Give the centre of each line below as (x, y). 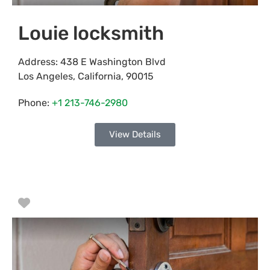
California (99, 76)
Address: (39, 61)
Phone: (35, 102)
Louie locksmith (91, 33)
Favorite (54, 202)
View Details (135, 134)
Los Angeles (46, 76)
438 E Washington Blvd (113, 61)
